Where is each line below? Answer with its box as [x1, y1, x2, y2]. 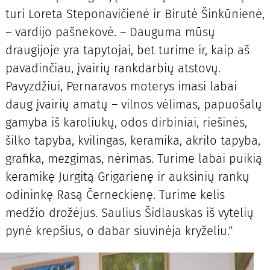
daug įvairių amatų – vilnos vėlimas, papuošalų [5, 97, 262, 112]
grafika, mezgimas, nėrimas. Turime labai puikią [5, 151, 262, 166]
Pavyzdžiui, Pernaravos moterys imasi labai [5, 79, 237, 94]
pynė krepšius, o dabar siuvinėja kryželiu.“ [5, 224, 233, 239]
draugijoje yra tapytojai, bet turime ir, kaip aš [5, 43, 250, 58]
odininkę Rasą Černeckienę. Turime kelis [5, 187, 225, 202]
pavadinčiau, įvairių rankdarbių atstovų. [5, 61, 221, 76]
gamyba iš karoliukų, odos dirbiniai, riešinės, [5, 115, 247, 130]
